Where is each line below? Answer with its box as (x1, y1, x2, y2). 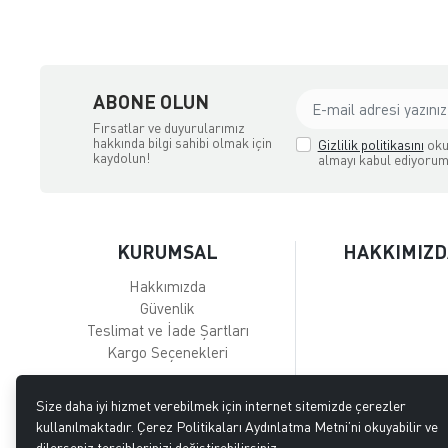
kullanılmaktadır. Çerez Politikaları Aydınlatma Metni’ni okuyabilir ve (36, 418, 438, 435)
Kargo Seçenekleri (107, 342, 229, 361)
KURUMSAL (117, 239, 219, 263)
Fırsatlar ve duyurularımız (92, 119, 245, 137)
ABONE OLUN (92, 90, 209, 114)
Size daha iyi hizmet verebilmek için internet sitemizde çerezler (36, 397, 406, 414)
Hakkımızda (129, 276, 207, 295)
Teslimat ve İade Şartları (86, 320, 249, 339)
